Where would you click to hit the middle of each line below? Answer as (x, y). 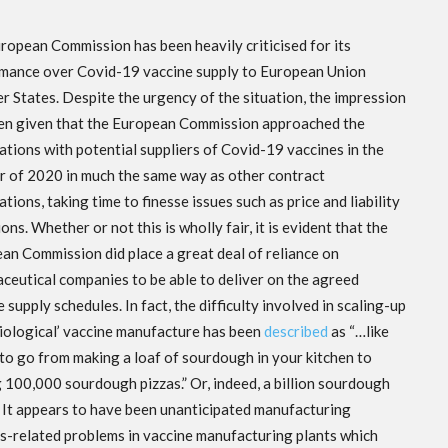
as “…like (359, 331)
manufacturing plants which (287, 435)
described (296, 331)
